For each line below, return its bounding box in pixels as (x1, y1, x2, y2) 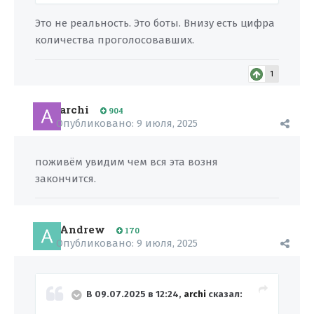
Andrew (60, 222, 105, 236)
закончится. (35, 172, 96, 185)
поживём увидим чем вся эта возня (35, 156, 218, 168)
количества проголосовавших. (35, 34, 194, 47)
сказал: (206, 289, 243, 300)
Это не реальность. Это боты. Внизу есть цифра (35, 17, 275, 30)
